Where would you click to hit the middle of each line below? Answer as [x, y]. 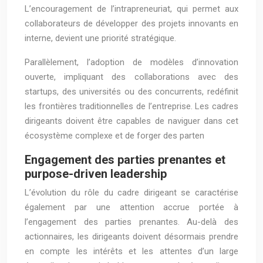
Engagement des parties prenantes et [125, 160]
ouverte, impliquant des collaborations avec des [131, 77]
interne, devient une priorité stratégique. [100, 38]
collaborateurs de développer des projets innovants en [131, 23]
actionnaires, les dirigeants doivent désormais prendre [131, 237]
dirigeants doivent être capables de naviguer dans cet [131, 121]
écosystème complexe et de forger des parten [114, 136]
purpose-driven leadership [96, 174]
